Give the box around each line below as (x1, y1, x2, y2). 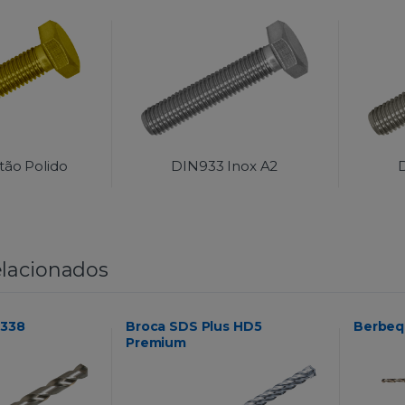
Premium (126, 334, 186, 352)
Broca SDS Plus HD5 (126, 318, 262, 335)
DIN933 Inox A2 (171, 157, 278, 175)
